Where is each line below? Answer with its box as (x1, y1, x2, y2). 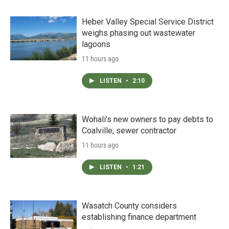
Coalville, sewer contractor (82, 126, 176, 135)
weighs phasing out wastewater (82, 28, 195, 38)
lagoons (82, 39, 110, 49)
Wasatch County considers (82, 201, 177, 211)
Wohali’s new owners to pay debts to (82, 114, 213, 124)
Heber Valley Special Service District (82, 17, 214, 27)
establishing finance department (82, 212, 196, 222)
